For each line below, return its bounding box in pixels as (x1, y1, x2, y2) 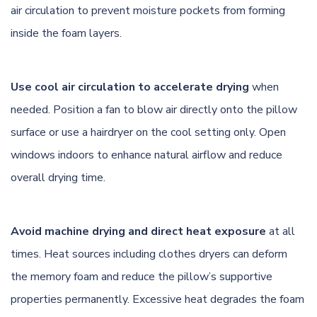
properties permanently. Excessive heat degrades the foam (11, 291, 304, 307)
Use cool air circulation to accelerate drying (11, 79, 249, 95)
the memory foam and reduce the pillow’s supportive (11, 268, 272, 284)
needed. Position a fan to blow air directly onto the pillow (11, 101, 297, 117)
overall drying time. (11, 169, 105, 185)
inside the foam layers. (11, 25, 122, 41)
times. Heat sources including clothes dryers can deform (11, 246, 287, 262)
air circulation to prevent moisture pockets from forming (11, 2, 285, 18)
